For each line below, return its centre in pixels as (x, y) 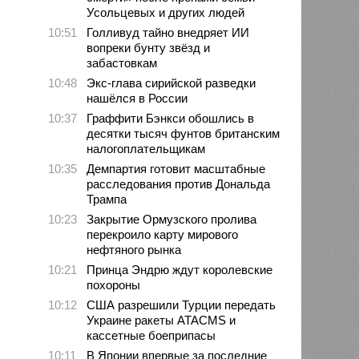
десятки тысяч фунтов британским (184, 133)
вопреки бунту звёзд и (149, 47)
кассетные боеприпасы (151, 335)
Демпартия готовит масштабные (176, 168)
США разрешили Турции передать (182, 305)
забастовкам (122, 63)
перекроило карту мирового (163, 234)
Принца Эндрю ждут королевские (180, 269)
